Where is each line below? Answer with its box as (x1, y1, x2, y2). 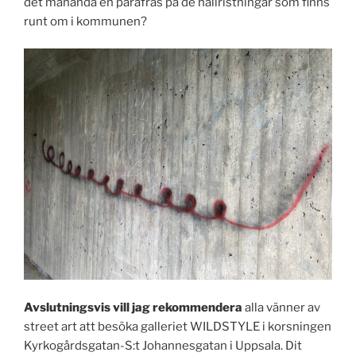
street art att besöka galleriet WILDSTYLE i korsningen (24, 319, 331, 334)
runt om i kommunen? (24, 14, 147, 29)
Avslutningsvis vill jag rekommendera (24, 300, 245, 315)
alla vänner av (245, 300, 320, 315)
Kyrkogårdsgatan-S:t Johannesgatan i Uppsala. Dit (24, 338, 302, 353)
